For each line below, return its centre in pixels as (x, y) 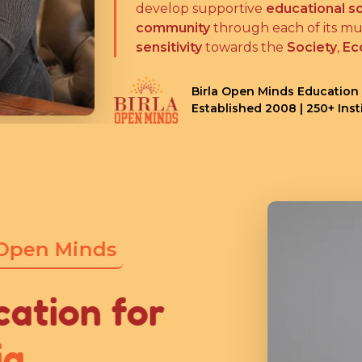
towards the (244, 47)
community (173, 28)
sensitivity (169, 47)
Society (312, 47)
